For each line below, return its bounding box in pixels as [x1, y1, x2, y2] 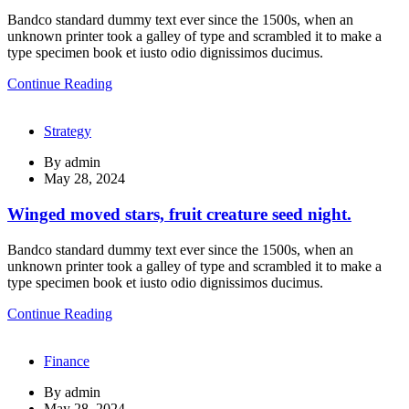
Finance [44, 352, 89, 369]
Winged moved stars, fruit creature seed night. [7, 204, 351, 224]
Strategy [44, 123, 91, 140]
